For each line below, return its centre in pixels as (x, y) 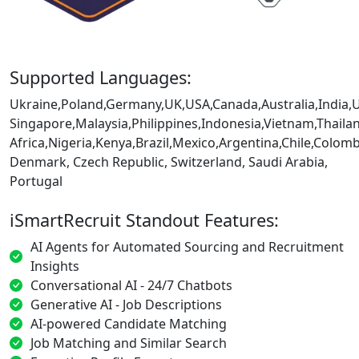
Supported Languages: (101, 77)
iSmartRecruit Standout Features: (144, 220)
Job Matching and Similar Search (129, 343)
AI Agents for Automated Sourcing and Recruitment (187, 246)
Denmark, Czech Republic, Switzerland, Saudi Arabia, (169, 161)
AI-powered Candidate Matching (129, 323)
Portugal (36, 181)
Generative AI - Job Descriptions (126, 304)
